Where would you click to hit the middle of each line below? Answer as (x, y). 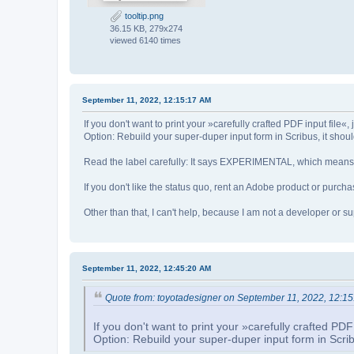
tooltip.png (143, 16)
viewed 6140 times (145, 41)
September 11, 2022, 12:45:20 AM (147, 269)
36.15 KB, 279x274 (146, 29)
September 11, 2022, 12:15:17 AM (147, 100)
